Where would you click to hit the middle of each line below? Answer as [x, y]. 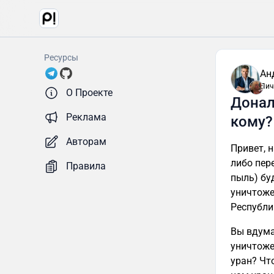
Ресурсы [61, 57]
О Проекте [89, 93]
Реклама [86, 117]
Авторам [86, 142]
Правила [86, 166]
